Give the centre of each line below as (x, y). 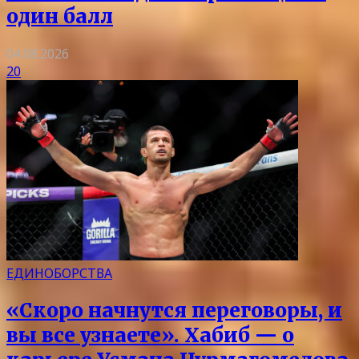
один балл (60, 17)
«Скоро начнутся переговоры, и (174, 311)
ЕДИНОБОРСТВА (59, 274)
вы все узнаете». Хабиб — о (150, 336)
